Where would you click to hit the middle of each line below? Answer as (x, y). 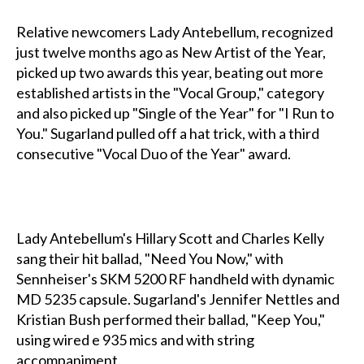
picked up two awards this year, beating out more (169, 73)
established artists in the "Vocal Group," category (170, 93)
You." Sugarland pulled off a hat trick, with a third (167, 134)
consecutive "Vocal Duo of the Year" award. (153, 154)
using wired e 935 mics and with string (135, 340)
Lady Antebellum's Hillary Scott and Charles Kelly (170, 238)
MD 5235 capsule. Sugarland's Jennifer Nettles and (178, 299)
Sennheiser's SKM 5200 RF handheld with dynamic (175, 279)
